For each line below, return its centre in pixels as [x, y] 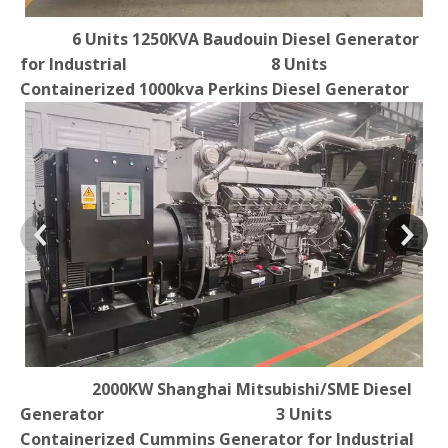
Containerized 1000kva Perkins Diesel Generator [214, 88]
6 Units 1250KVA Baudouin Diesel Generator [219, 38]
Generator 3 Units [176, 414]
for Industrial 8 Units [173, 63]
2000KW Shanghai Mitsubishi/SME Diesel [216, 389]
